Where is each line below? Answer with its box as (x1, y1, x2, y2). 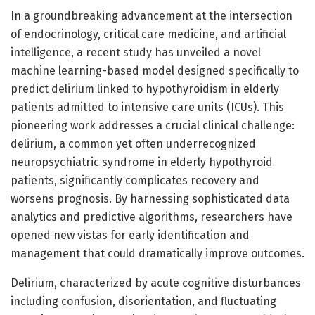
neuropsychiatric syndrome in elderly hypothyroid (11, 155, 273, 169)
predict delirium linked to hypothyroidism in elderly (11, 82, 279, 96)
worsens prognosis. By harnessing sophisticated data (11, 191, 290, 205)
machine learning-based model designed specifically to (11, 63, 299, 77)
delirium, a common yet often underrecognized (11, 136, 256, 150)
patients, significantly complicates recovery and (11, 173, 259, 187)
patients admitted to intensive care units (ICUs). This (11, 100, 284, 114)
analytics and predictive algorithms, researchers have (11, 210, 292, 224)
